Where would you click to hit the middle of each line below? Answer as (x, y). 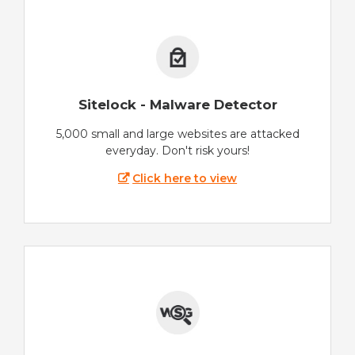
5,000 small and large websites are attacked (177, 134)
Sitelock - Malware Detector (177, 104)
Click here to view (185, 179)
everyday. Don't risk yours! (177, 151)
